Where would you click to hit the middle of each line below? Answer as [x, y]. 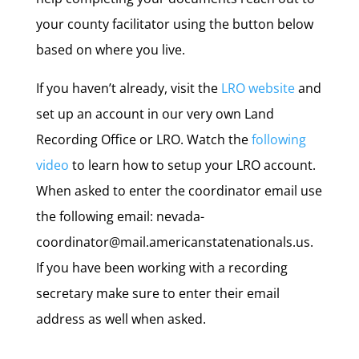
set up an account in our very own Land [155, 114]
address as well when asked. [121, 319]
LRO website [258, 88]
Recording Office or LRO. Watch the [143, 139]
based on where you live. [110, 50]
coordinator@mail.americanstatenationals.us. [174, 242]
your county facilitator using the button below [174, 24]
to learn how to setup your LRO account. [192, 165]
